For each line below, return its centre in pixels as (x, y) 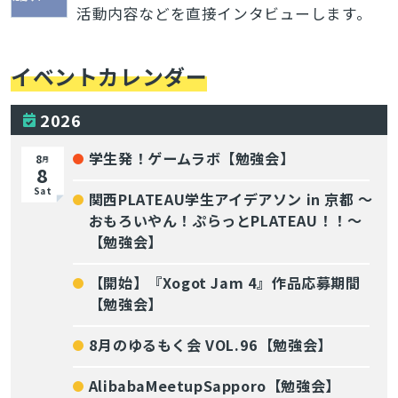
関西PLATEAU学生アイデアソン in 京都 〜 (231, 199)
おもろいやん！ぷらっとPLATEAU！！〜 (225, 221)
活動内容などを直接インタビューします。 (224, 14)
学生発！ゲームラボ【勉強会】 (191, 159)
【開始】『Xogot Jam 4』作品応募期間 (224, 283)
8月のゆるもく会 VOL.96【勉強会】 (210, 345)
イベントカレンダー (109, 76)
